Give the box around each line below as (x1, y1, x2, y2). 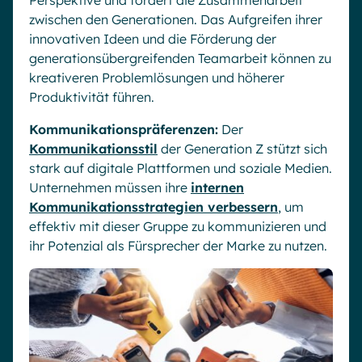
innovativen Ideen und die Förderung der (29, 31, 276, 47)
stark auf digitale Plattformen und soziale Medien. (29, 160, 332, 176)
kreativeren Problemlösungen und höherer (29, 69, 284, 86)
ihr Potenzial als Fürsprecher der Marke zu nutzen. (29, 238, 327, 254)
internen (191, 179, 244, 196)
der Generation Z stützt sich (158, 141, 327, 157)
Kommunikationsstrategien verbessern (29, 199, 278, 215)
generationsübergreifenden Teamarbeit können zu (29, 50, 331, 66)
